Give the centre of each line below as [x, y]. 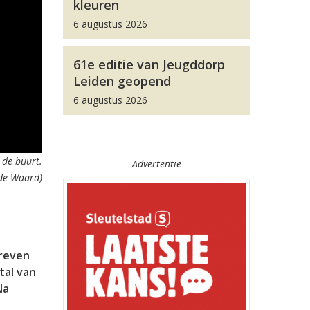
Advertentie [156, 164]
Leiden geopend [122, 81]
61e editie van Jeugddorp [149, 64]
